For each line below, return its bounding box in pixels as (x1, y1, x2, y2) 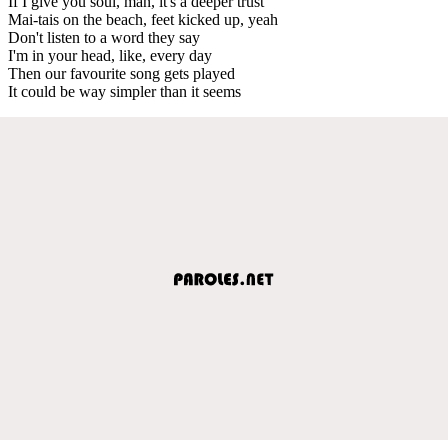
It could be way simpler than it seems (8, 82, 241, 100)
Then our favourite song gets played (8, 64, 235, 82)
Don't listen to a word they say (8, 28, 200, 46)
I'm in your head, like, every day (8, 46, 212, 64)
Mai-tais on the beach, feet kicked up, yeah (8, 10, 278, 28)
